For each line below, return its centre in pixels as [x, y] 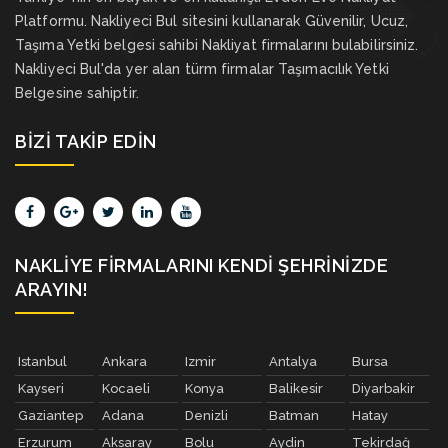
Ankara [124, 362]
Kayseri [41, 389]
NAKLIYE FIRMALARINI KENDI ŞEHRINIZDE [201, 266]
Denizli [207, 416]
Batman [293, 416]
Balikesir [295, 389]
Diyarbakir [384, 389]
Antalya [292, 362]
